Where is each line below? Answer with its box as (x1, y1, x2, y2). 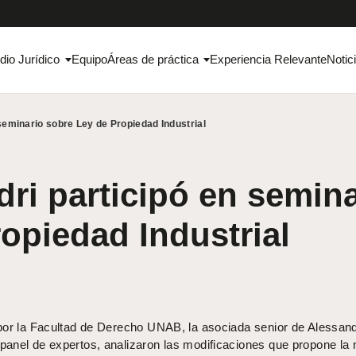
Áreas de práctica (106, 52, 199, 67)
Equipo (71, 52, 107, 67)
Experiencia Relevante (210, 52, 327, 67)
